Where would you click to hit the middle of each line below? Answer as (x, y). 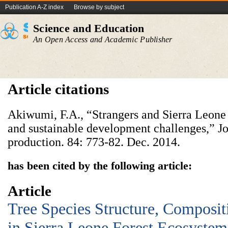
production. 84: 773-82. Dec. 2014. (94, 142)
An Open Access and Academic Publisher (103, 39)
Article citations (58, 89)
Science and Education (89, 28)
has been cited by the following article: (100, 166)
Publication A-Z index (34, 7)
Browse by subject (99, 7)
